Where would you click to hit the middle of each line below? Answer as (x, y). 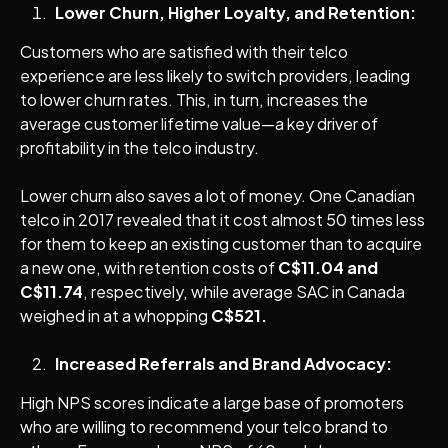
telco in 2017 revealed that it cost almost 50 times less (222, 220)
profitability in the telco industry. (139, 148)
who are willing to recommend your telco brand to (203, 427)
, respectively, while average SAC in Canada (243, 292)
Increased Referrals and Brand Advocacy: (223, 364)
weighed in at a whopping (115, 316)
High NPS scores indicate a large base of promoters (211, 403)
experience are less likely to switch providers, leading (214, 76)
